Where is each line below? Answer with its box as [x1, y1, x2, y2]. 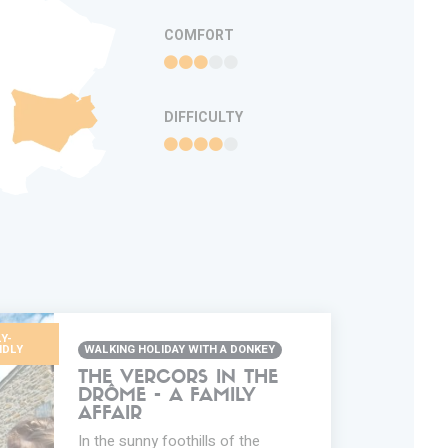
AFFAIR [77, 405, 142, 424]
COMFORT [163, 25, 234, 47]
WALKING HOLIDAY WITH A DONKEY [84, 341, 276, 359]
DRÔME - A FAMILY [77, 387, 256, 406]
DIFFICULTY [163, 107, 243, 129]
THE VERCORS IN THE [77, 369, 278, 388]
